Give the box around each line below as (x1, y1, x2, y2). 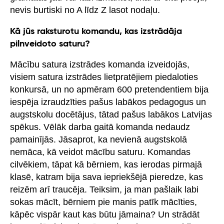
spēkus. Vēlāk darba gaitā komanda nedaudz (10, 121, 190, 132)
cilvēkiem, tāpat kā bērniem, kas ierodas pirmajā (10, 159, 202, 169)
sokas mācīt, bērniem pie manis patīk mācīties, (10, 196, 197, 207)
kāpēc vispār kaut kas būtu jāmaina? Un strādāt (10, 209, 199, 219)
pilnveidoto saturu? (10, 39, 90, 48)
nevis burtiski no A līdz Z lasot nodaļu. (10, 4, 160, 15)
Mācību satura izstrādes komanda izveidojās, (10, 59, 189, 69)
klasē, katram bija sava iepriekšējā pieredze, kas (10, 171, 203, 182)
